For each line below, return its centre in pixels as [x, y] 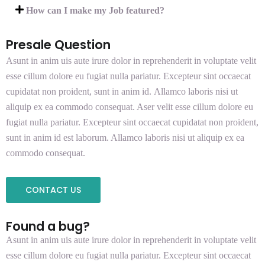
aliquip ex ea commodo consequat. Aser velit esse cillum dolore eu [130, 107]
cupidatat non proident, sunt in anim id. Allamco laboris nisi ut [122, 91]
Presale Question [58, 45]
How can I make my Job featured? [96, 10]
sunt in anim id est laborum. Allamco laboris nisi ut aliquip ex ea [125, 138]
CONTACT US [53, 190]
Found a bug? [48, 227]
